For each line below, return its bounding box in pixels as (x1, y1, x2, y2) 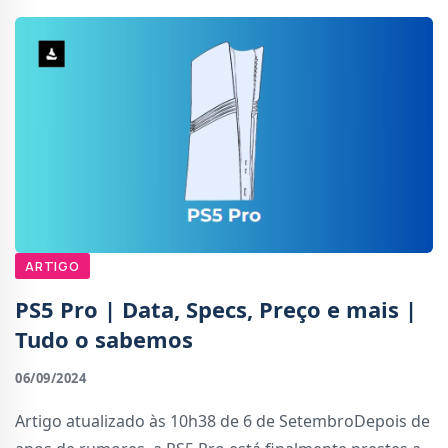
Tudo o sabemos (15, 323, 193, 354)
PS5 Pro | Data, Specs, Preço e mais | (15, 293, 417, 324)
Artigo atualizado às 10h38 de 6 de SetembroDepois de (15, 409, 430, 432)
